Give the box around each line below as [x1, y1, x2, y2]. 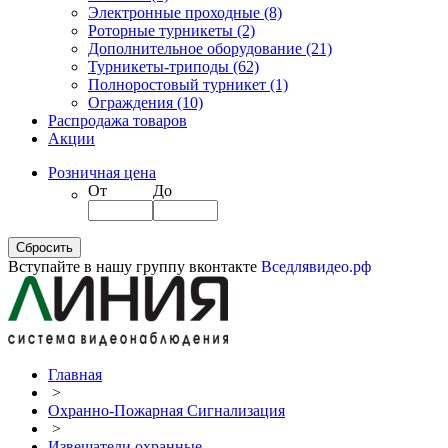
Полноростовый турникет [88, 76, 270, 93]
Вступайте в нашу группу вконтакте [8, 258, 261, 275]
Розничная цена [48, 164, 156, 181]
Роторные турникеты [88, 22, 237, 39]
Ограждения [88, 94, 177, 111]
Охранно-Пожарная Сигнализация [48, 402, 285, 419]
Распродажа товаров [48, 112, 187, 129]
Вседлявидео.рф [261, 258, 371, 275]
